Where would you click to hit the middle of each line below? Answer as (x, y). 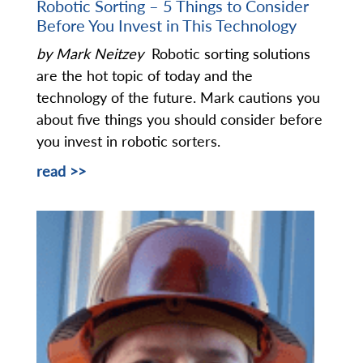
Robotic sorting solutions (231, 53)
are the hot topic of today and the (145, 75)
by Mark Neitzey (94, 53)
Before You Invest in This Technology (167, 25)
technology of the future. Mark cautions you (178, 97)
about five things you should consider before (179, 119)
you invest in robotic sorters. (130, 141)
